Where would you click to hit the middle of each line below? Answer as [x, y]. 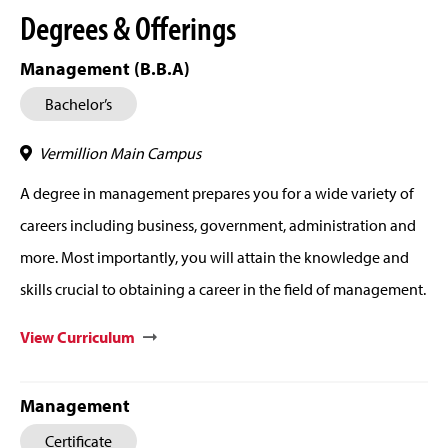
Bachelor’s [78, 104]
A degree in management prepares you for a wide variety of [217, 193]
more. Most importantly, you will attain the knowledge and [214, 257]
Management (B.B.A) [105, 69]
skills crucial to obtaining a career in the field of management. [223, 289]
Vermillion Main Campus [120, 153]
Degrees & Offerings [128, 27]
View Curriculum [77, 337]
